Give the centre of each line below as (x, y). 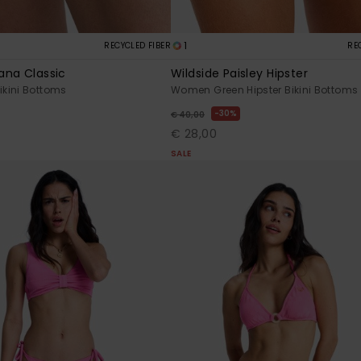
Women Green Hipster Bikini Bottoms (265, 89)
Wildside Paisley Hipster (240, 73)
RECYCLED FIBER (137, 45)
